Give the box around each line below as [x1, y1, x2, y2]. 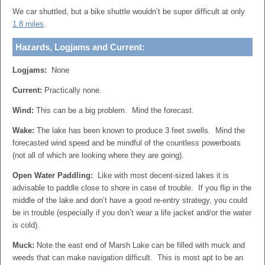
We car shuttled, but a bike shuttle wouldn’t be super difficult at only [12, 7, 245, 16]
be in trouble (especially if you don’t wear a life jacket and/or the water [12, 208, 251, 217]
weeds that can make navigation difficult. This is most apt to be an [12, 253, 243, 262]
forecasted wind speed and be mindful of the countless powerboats [12, 138, 241, 147]
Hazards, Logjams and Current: [15, 42, 145, 52]
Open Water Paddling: [12, 171, 95, 180]
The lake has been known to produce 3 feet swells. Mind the [34, 126, 245, 135]
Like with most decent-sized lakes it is [95, 171, 229, 180]
